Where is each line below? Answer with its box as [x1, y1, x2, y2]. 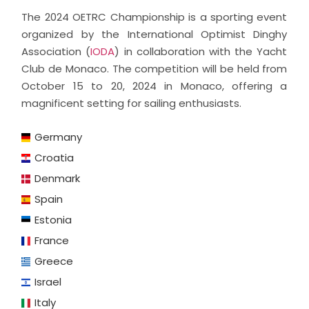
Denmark [34, 171, 81, 186]
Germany [34, 130, 83, 145]
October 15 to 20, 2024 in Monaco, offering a [21, 79, 288, 94]
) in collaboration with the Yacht [114, 44, 288, 59]
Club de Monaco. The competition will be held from [21, 61, 288, 77]
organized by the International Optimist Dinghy [21, 27, 288, 42]
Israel [34, 275, 62, 290]
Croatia [34, 150, 74, 166]
